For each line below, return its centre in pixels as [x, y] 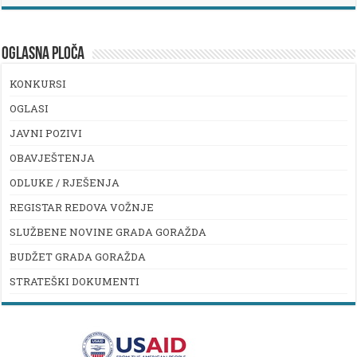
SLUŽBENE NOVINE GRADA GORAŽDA [108, 231]
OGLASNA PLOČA [43, 54]
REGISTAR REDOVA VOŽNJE [82, 207]
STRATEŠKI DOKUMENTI [75, 281]
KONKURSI [38, 83]
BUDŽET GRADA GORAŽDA [78, 256]
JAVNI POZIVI [46, 133]
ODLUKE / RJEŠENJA [65, 182]
